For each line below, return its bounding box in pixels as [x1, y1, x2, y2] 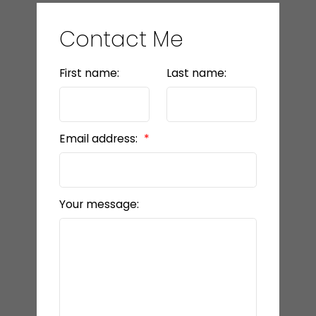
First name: [59, 65, 119, 80]
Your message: [59, 196, 139, 212]
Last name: [166, 65, 226, 80]
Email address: [59, 130, 140, 146]
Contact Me [59, 24, 183, 54]
